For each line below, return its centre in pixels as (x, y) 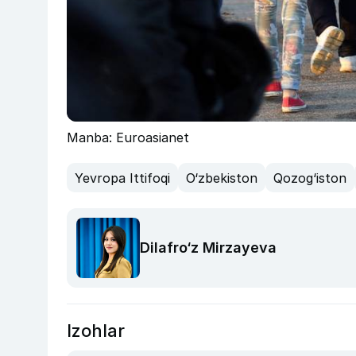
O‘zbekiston (222, 178)
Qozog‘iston (310, 178)
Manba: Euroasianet (128, 138)
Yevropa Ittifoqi (122, 178)
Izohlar (96, 330)
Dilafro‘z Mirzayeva (208, 248)
